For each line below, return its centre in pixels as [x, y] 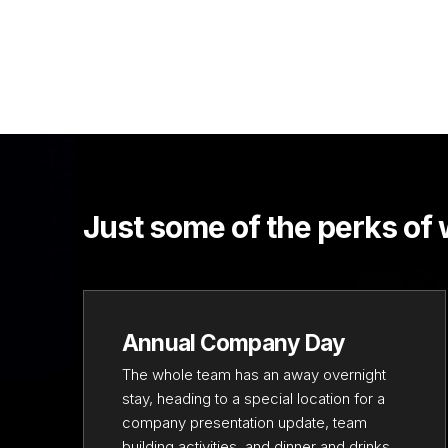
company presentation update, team [244, 423]
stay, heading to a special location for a [253, 399]
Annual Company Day [233, 342]
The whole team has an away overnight [253, 375]
